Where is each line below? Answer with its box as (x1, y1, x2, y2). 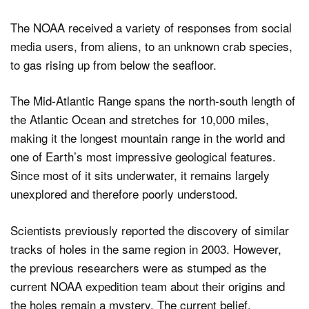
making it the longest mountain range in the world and (10, 129, 285, 147)
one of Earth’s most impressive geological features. (10, 148, 276, 166)
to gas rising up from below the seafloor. (10, 55, 217, 73)
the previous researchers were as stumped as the (10, 258, 266, 276)
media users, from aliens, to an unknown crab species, (10, 37, 292, 54)
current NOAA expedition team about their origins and (10, 277, 285, 295)
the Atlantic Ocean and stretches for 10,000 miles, (10, 110, 269, 128)
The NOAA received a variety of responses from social (10, 18, 292, 36)
